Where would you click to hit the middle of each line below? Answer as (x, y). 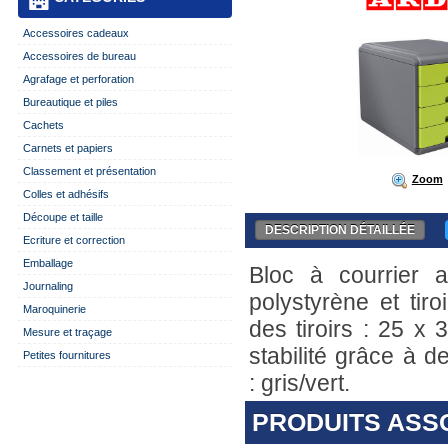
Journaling (47, 286)
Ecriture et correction (73, 240)
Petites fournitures (66, 355)
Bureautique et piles (70, 102)
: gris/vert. (299, 383)
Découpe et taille (62, 217)
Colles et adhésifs (65, 194)
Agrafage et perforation (78, 79)
